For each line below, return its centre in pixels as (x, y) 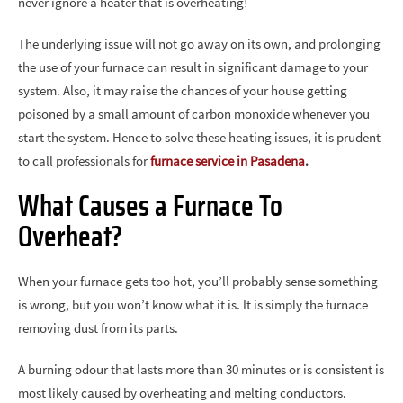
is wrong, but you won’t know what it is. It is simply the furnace (193, 304)
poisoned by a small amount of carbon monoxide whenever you (194, 114)
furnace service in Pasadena (228, 161)
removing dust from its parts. (99, 328)
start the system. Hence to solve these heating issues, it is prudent (199, 137)
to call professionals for (84, 161)
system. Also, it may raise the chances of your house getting (183, 90)
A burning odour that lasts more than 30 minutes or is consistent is (201, 369)
